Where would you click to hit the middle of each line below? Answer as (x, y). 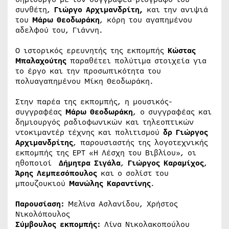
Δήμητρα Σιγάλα (90, 163)
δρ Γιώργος (186, 132)
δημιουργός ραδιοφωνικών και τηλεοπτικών (105, 122)
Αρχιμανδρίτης (44, 142)
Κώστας (182, 50)
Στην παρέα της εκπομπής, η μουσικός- (94, 101)
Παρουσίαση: (40, 204)
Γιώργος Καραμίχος (166, 163)
